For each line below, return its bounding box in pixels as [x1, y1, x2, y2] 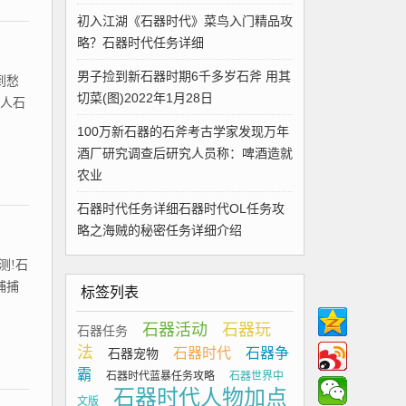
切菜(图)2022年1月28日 [77, 91, 213, 105]
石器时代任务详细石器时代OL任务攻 [77, 201, 285, 216]
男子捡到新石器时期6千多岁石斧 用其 [77, 69, 291, 83]
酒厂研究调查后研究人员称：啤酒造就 [77, 146, 293, 160]
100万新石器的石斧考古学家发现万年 [77, 124, 289, 139]
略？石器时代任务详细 [77, 35, 204, 50]
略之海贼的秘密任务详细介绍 [77, 223, 242, 237]
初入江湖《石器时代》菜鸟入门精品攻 [77, 14, 293, 28]
